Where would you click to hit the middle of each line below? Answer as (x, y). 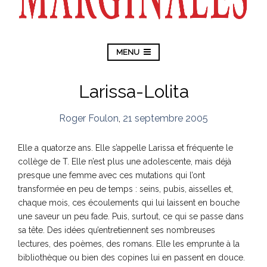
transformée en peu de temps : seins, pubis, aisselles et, (125, 189)
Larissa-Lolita (133, 91)
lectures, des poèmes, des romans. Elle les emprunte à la (129, 243)
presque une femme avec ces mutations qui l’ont (111, 175)
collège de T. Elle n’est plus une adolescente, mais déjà (125, 161)
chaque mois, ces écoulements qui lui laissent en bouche (129, 202)
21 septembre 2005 (165, 118)
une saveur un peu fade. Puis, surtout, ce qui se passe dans (131, 216)
